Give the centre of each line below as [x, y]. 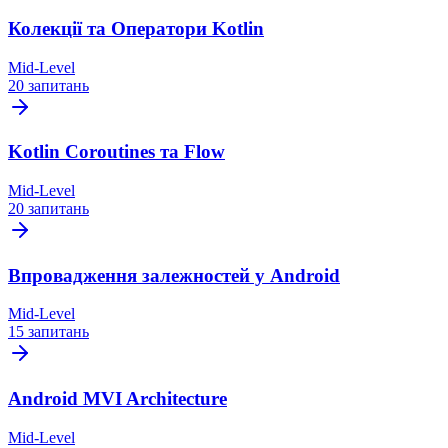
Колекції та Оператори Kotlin [136, 28]
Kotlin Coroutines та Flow [116, 152]
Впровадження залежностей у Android [174, 275]
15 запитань [48, 332]
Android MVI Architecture [117, 399]
